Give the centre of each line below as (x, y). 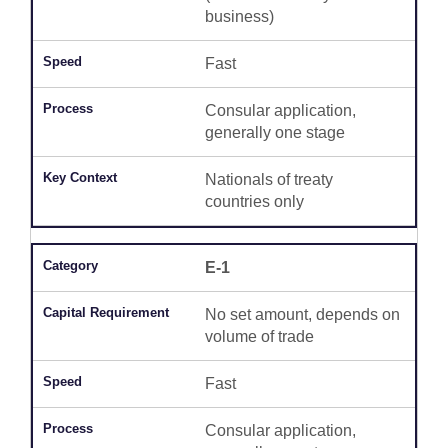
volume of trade (259, 337)
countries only (254, 202)
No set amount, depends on (302, 315)
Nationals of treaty (268, 180)
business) (239, 17)
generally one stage (274, 133)
